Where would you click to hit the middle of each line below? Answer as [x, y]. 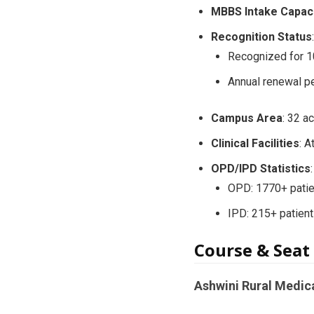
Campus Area [246, 118]
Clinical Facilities [255, 143]
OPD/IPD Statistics [260, 168]
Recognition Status [261, 36]
